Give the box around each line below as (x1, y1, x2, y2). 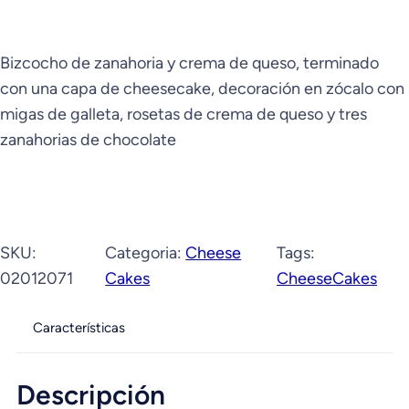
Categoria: (105, 243, 186, 264)
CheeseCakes (277, 268, 377, 289)
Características (32, 320, 125, 337)
